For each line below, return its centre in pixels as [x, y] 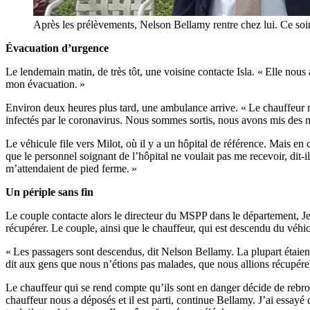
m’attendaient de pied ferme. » [71, 169]
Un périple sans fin [49, 192]
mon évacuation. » [45, 84]
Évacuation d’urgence [57, 48]
